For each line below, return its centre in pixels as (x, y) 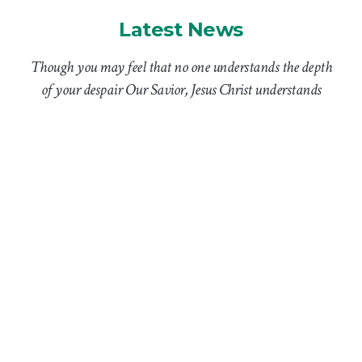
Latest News (181, 29)
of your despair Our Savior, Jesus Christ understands (181, 89)
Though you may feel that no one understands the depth (181, 67)
